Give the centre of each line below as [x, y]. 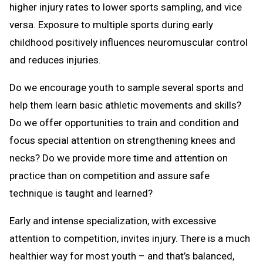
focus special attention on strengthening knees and [122, 140]
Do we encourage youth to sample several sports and [127, 87]
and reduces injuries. [55, 60]
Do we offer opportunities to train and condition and [124, 122]
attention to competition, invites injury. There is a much [130, 238]
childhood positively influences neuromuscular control [129, 42]
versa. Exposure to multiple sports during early [111, 24]
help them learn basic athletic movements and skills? [125, 105]
